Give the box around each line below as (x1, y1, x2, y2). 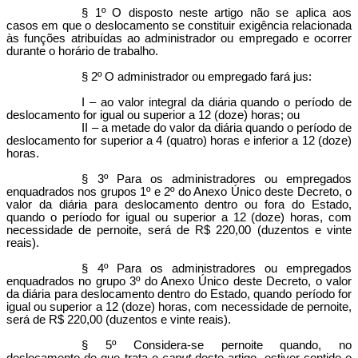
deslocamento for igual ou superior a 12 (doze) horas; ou (6, 109, 300, 121)
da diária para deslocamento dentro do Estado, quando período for (6, 288, 352, 300)
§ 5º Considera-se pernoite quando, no (82, 339, 352, 352)
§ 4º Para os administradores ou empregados (82, 262, 352, 275)
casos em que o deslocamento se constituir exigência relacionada (6, 19, 352, 32)
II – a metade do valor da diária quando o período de (82, 121, 352, 134)
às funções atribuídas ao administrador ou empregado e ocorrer (6, 32, 352, 45)
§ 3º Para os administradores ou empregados (82, 173, 352, 185)
